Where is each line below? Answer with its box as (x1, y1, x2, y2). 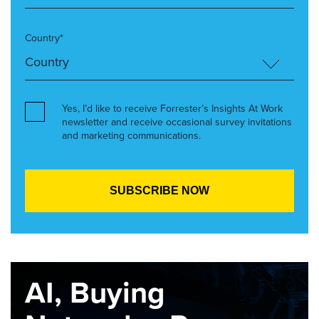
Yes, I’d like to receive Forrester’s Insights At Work (62, 101, 283, 116)
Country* (25, 31, 63, 46)
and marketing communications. (62, 128, 201, 143)
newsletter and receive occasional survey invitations (62, 115, 292, 130)
